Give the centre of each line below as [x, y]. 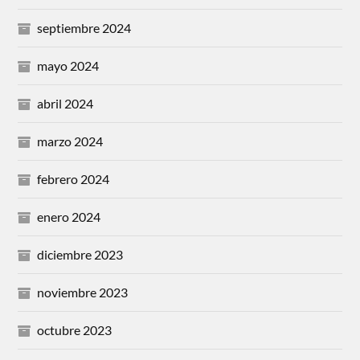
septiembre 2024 [84, 27]
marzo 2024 [70, 141]
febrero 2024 [74, 178]
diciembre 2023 [80, 254]
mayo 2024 [68, 65]
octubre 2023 [75, 329]
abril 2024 [65, 103]
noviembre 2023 [83, 292]
